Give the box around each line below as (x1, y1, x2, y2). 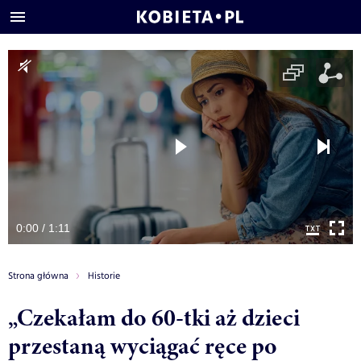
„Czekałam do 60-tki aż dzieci (8, 300, 300, 334)
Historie (88, 268, 120, 283)
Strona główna (8, 268, 68, 283)
